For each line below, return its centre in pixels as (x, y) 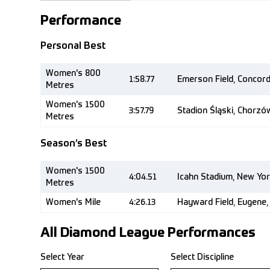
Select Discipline (202, 257)
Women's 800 (73, 74)
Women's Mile (73, 202)
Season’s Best (74, 144)
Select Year (62, 257)
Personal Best (73, 46)
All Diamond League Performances (148, 233)
